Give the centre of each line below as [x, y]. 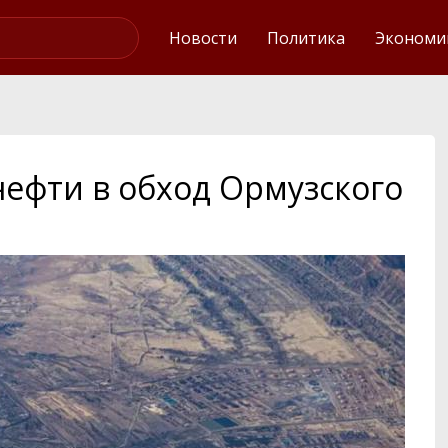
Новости [203, 37]
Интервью [340, 24]
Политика [306, 37]
